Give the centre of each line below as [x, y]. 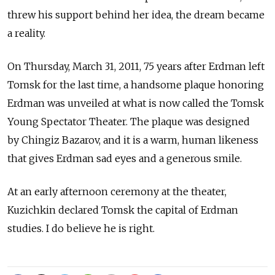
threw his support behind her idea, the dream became [136, 14]
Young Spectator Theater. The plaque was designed [129, 121]
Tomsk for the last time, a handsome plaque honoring [136, 84]
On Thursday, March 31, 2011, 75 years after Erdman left [136, 66]
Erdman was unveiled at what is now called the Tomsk [136, 103]
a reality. [26, 33]
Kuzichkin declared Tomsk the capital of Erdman [123, 210]
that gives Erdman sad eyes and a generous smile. [125, 158]
